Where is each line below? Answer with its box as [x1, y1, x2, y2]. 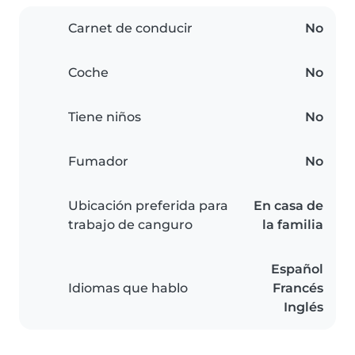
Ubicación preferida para [68, 198, 228, 214]
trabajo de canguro [68, 217, 193, 233]
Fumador [68, 154, 128, 170]
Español [271, 261, 323, 277]
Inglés [284, 300, 323, 315]
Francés [273, 281, 323, 296]
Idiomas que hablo [68, 281, 188, 296]
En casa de [254, 198, 323, 214]
